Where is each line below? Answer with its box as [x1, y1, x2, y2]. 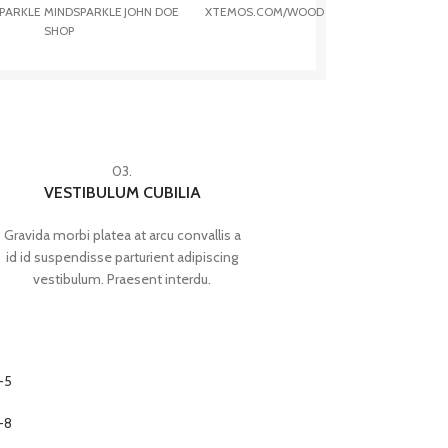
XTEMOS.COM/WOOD [205, 4, 325, 19]
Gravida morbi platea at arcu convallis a [3, 226, 241, 244]
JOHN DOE [124, 4, 180, 19]
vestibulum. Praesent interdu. [33, 270, 212, 288]
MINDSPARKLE [43, 4, 122, 19]
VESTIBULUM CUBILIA [43, 183, 201, 202]
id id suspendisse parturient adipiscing [6, 248, 239, 266]
